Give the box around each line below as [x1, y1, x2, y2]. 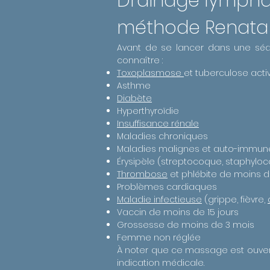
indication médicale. [117, 257, 204, 269]
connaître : [117, 54, 163, 66]
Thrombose [117, 168, 168, 180]
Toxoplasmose [117, 67, 184, 79]
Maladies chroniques [117, 130, 208, 142]
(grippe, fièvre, [202, 193, 268, 206]
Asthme [117, 80, 151, 92]
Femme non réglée [117, 231, 201, 243]
